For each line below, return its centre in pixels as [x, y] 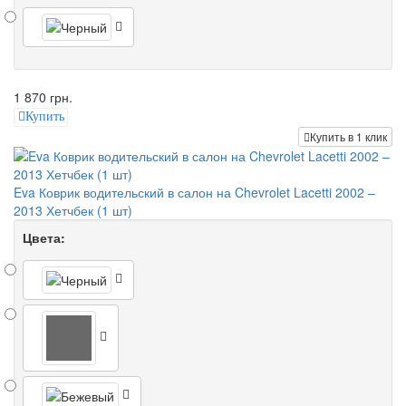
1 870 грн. [43, 97]
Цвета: [44, 237]
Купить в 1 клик [348, 136]
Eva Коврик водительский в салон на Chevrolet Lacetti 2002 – [194, 192]
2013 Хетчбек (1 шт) [73, 210]
